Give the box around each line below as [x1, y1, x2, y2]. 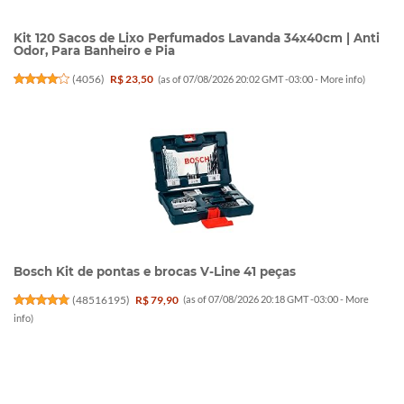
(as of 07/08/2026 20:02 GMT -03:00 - [158, 72, 321, 85]
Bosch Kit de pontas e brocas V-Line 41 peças [14, 264, 296, 279]
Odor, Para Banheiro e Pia [14, 43, 175, 59]
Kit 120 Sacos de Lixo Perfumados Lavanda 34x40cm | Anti [14, 31, 380, 46]
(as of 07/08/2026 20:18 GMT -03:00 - [183, 293, 346, 306]
